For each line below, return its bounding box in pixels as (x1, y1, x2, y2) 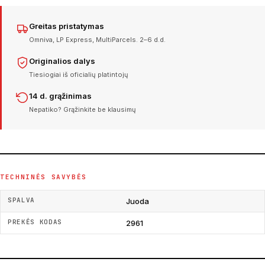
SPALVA (8, 196, 35, 205)
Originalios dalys (29, 56, 95, 66)
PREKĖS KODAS (8, 218, 62, 227)
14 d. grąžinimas (29, 91, 92, 101)
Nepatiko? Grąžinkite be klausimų (29, 105, 136, 114)
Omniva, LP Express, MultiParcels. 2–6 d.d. (29, 35, 166, 44)
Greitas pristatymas (29, 21, 104, 31)
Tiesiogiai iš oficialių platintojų (29, 70, 128, 79)
